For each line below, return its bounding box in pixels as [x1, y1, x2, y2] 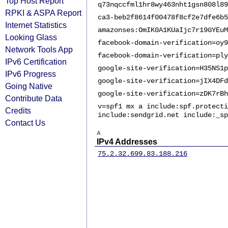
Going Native [5, 81, 52, 91]
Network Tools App [5, 45, 73, 54]
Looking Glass [5, 33, 57, 42]
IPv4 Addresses [97, 137, 157, 146]
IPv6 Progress [5, 69, 56, 78]
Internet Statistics [5, 20, 67, 30]
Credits [5, 106, 31, 115]
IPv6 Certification [5, 57, 67, 66]
